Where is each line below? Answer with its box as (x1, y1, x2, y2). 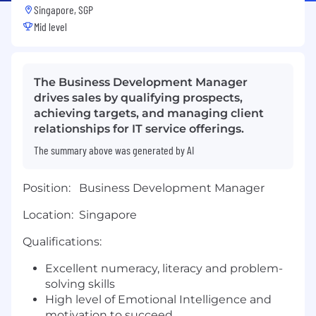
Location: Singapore (23, 208, 137, 222)
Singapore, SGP (34, 3, 93, 17)
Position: (23, 181, 79, 195)
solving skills (45, 277, 115, 291)
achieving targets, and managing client (34, 107, 264, 121)
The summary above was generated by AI (34, 143, 194, 157)
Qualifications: (23, 235, 102, 249)
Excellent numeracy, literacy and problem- (45, 262, 283, 276)
